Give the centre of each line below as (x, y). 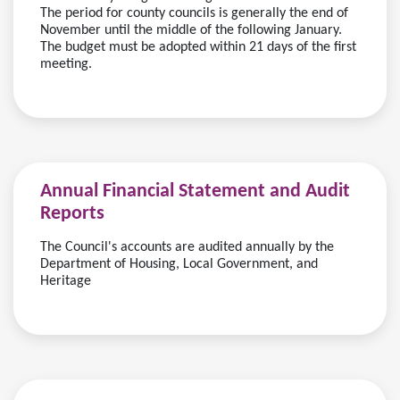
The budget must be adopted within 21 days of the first (198, 47)
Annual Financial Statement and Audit (195, 192)
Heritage (66, 281)
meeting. (66, 64)
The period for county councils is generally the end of (194, 13)
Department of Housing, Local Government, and (179, 264)
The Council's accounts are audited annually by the (187, 247)
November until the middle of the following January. (191, 30)
